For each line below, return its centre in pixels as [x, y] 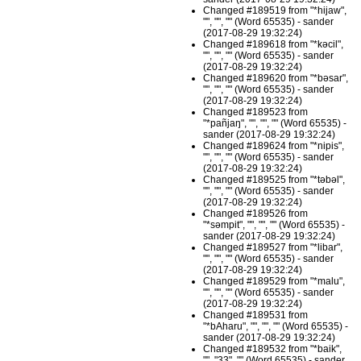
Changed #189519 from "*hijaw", [275, 11]
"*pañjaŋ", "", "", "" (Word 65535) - [275, 124]
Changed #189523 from [256, 112]
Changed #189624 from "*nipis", [274, 146]
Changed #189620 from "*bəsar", [276, 79]
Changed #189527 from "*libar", [273, 248]
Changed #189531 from [256, 315]
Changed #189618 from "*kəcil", [274, 45]
